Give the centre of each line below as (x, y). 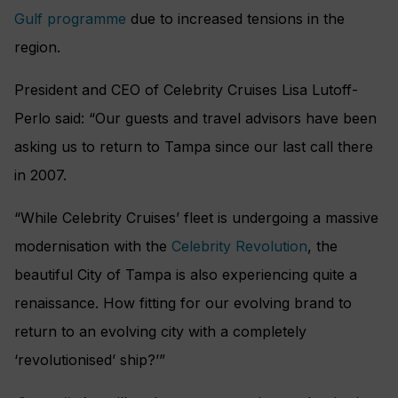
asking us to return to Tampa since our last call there (194, 147)
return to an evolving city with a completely (160, 332)
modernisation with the (93, 247)
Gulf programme (70, 19)
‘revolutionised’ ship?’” (90, 360)
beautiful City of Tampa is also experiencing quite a (186, 275)
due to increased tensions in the (235, 19)
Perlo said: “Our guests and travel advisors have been (195, 119)
